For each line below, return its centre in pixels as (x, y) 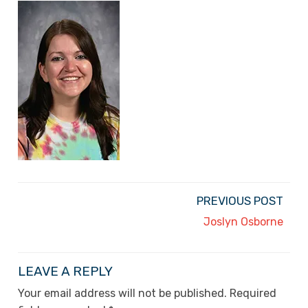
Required (253, 293)
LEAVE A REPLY (65, 271)
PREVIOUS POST (240, 200)
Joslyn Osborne (243, 221)
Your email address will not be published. (122, 293)
